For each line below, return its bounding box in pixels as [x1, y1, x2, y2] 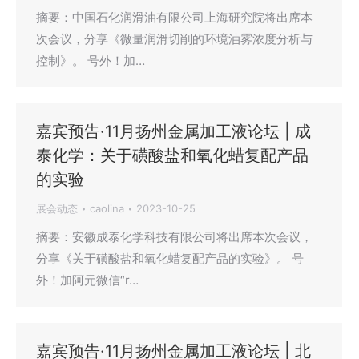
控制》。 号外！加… [36, 53, 145, 69]
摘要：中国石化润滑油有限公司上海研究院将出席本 [36, 10, 313, 26]
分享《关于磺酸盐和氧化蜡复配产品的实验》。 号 [36, 251, 304, 267]
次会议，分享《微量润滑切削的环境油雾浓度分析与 [36, 31, 313, 47]
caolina [90, 202, 124, 216]
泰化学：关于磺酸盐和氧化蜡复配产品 [36, 146, 309, 166]
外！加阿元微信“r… [36, 272, 139, 288]
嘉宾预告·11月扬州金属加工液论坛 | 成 [36, 122, 311, 142]
